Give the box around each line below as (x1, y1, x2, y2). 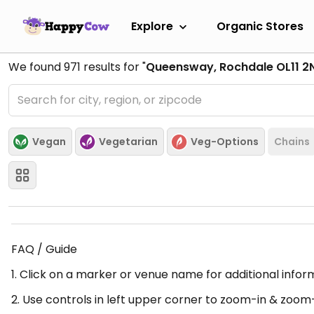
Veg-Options (191, 134, 259, 149)
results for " (81, 59, 146, 75)
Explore (131, 18, 173, 34)
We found (8, 59, 64, 75)
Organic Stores (217, 18, 303, 34)
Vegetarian (99, 134, 158, 149)
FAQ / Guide (11, 241, 77, 257)
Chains (274, 134, 310, 149)
